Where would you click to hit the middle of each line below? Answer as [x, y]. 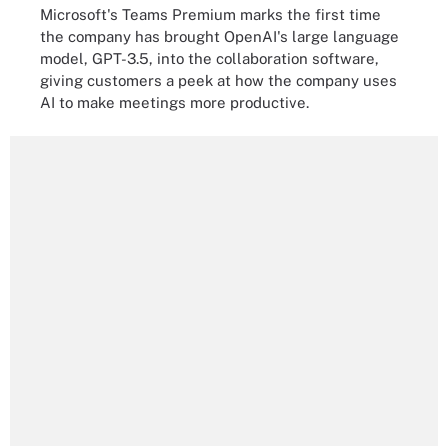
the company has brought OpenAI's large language [219, 36]
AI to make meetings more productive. [174, 102]
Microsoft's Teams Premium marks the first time [210, 14]
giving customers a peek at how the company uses [218, 80]
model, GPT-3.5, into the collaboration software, [209, 58]
